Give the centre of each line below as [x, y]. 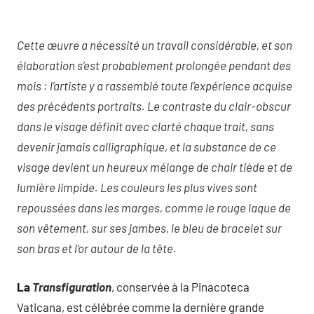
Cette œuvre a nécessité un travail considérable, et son [155, 45]
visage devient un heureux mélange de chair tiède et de [155, 167]
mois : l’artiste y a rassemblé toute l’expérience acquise [155, 86]
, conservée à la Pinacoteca [180, 286]
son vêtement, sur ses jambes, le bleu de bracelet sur [149, 228]
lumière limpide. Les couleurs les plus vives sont [137, 187]
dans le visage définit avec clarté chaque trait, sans [145, 127]
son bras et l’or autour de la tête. [97, 248]
